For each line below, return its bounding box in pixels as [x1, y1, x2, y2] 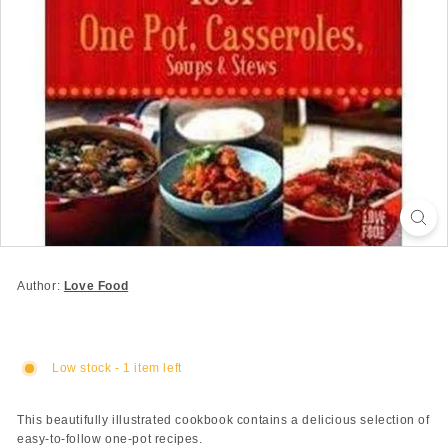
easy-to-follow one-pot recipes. [17, 432, 203, 446]
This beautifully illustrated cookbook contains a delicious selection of [17, 413, 430, 427]
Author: [17, 279, 64, 293]
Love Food [63, 279, 129, 293]
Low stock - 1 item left [52, 361, 182, 375]
